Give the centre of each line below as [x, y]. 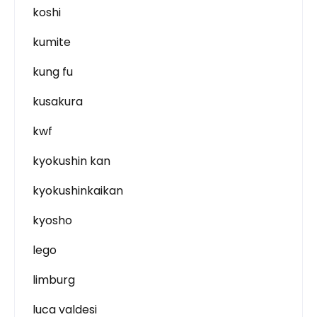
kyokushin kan [71, 161]
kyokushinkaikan [78, 191]
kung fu [53, 72]
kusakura [58, 102]
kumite [52, 42]
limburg [54, 280]
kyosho [52, 220]
